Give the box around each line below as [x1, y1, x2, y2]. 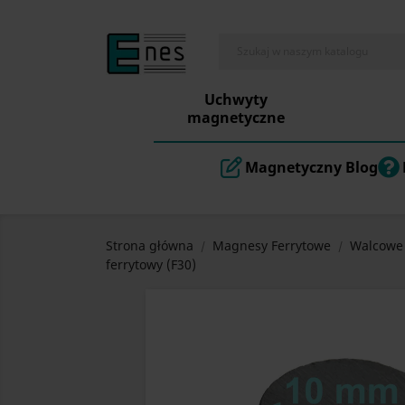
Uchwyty [203, 89, 268, 110]
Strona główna [106, 237, 193, 255]
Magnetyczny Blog [244, 157, 378, 178]
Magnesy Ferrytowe [212, 237, 331, 255]
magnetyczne [186, 108, 285, 128]
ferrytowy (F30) [106, 256, 196, 274]
